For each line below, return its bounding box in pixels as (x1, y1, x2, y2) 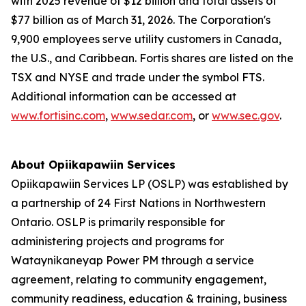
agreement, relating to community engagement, (11, 273, 266, 286)
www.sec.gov (212, 109, 279, 122)
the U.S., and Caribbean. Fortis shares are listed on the (11, 51, 294, 65)
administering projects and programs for (11, 234, 224, 248)
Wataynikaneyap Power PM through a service (11, 253, 254, 267)
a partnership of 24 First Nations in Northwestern (11, 196, 266, 210)
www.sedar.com (111, 109, 193, 122)
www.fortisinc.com (11, 109, 105, 122)
